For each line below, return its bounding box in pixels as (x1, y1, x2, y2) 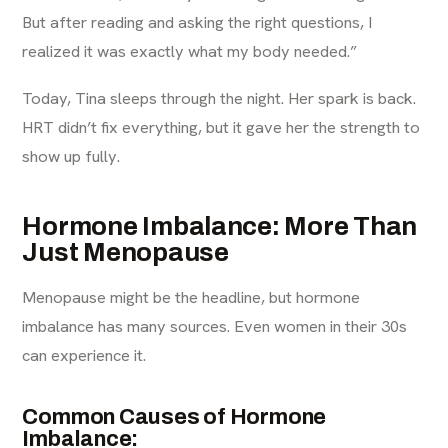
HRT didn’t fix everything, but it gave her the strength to (22, 116, 421, 138)
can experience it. (22, 344, 147, 366)
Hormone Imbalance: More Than (22, 212, 418, 240)
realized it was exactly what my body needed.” (22, 40, 358, 62)
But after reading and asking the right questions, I (22, 11, 373, 33)
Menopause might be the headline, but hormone (22, 286, 361, 308)
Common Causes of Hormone (22, 405, 327, 429)
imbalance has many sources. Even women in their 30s (22, 315, 408, 337)
